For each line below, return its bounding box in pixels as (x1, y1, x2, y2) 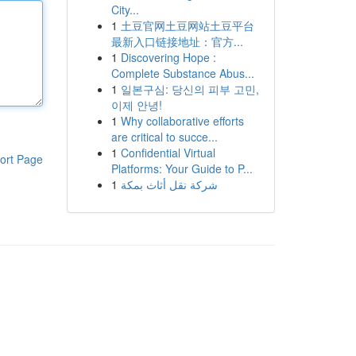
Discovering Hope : (120, 49, 216, 65)
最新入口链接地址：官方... (110, 33, 243, 49)
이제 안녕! (110, 97, 162, 113)
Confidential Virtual (120, 145, 215, 161)
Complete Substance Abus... (110, 65, 254, 81)
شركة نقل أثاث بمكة (120, 176, 218, 192)
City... (110, 2, 139, 17)
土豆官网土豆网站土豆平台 (120, 17, 254, 33)
